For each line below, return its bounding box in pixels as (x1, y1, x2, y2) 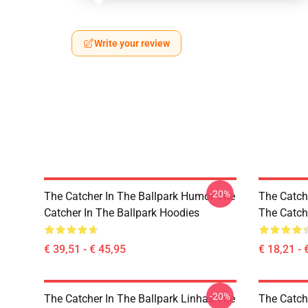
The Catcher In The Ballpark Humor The (44, 190, 235, 203)
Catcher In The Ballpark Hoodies (44, 206, 199, 219)
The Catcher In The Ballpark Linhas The (44, 292, 235, 305)
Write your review (94, 38, 170, 49)
